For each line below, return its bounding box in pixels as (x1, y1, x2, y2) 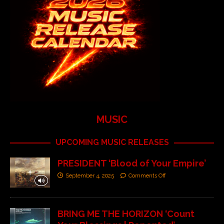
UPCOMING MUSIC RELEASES (55, 137, 169, 147)
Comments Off (128, 172, 165, 179)
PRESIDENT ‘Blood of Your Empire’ (57, 158, 206, 169)
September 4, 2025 (65, 172, 114, 179)
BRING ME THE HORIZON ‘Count (57, 208, 194, 219)
